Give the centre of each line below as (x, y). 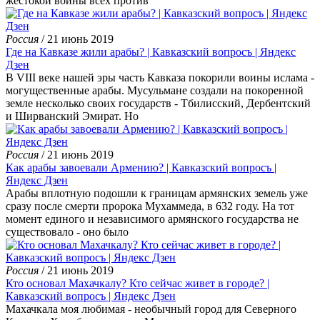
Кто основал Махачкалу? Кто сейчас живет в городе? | (137, 283)
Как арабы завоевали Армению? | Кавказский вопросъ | (141, 167)
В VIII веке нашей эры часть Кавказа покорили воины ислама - (160, 77)
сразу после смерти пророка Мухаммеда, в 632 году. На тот (150, 206)
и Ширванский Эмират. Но (72, 116)
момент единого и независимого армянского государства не (152, 219)
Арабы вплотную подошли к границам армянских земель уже (157, 193)
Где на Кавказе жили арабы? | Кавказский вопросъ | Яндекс (151, 52)
